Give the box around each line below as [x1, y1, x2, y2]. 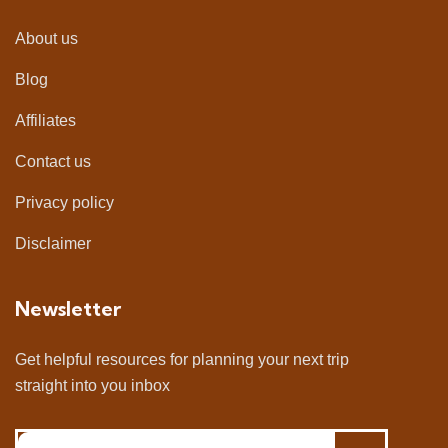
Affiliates [15, 112, 76, 129]
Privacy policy [15, 194, 114, 211]
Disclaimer [15, 235, 91, 252]
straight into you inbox [15, 377, 170, 394]
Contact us [15, 153, 91, 170]
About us [15, 30, 78, 47]
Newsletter [15, 296, 121, 321]
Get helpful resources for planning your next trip [15, 351, 349, 368]
